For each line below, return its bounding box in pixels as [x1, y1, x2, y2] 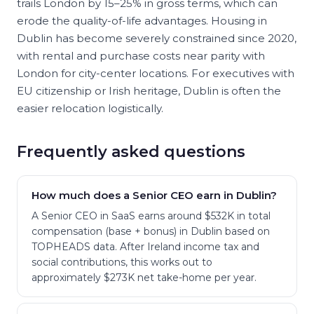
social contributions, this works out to [32, 256, 212, 268]
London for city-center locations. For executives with [17, 67, 294, 80]
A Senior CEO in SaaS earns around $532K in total [32, 210, 271, 222]
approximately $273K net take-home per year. [32, 271, 257, 284]
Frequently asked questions [17, 142, 245, 161]
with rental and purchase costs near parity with [17, 49, 265, 62]
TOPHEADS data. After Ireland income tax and [32, 240, 259, 253]
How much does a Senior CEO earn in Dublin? [32, 189, 277, 202]
